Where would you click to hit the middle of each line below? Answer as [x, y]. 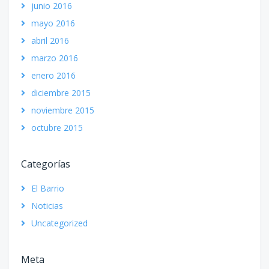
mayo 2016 [53, 23]
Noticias [47, 205]
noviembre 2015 [63, 110]
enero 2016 [53, 75]
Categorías [46, 164]
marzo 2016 [55, 58]
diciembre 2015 [61, 92]
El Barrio [48, 188]
